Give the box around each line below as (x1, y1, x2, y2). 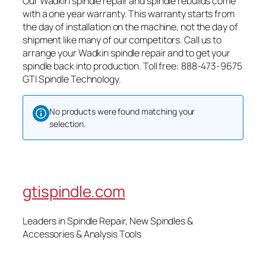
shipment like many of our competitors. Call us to (23, 33, 222, 46)
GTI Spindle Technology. (23, 72, 121, 85)
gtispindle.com (23, 180, 125, 202)
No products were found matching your (49, 105, 195, 117)
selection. (49, 118, 87, 129)
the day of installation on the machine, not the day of (23, 20, 238, 33)
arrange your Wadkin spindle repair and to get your (23, 46, 230, 59)
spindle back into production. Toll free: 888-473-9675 (23, 59, 242, 72)
